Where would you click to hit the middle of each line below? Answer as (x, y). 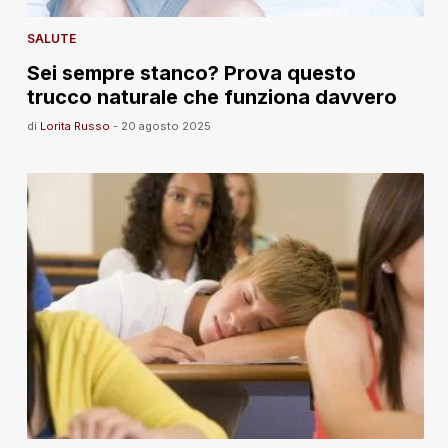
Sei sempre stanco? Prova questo (191, 73)
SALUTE (51, 38)
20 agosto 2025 (165, 126)
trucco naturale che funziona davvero (211, 97)
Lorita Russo (74, 126)
